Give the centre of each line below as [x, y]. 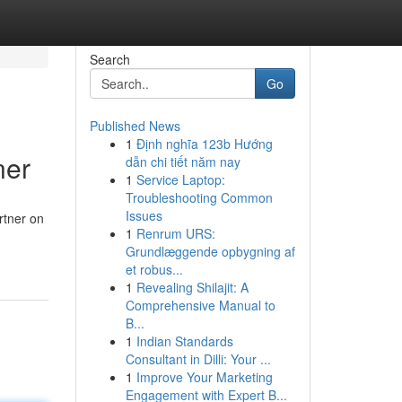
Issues [144, 215]
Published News [135, 126]
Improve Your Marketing [204, 377]
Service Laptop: [180, 179]
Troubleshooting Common [199, 197]
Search [109, 59]
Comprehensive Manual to [200, 305]
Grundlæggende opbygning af [210, 251]
